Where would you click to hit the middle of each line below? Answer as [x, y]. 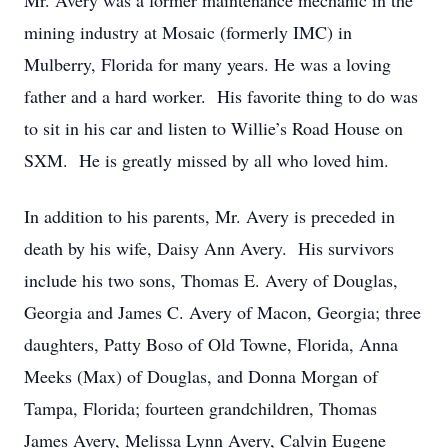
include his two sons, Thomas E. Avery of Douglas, [211, 280]
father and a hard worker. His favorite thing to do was [221, 96]
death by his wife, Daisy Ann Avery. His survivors [209, 248]
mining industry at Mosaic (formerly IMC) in [188, 32]
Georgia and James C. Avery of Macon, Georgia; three [222, 312]
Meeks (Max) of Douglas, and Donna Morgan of [201, 376]
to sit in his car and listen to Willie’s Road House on [213, 128]
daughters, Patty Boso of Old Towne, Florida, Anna [211, 344]
